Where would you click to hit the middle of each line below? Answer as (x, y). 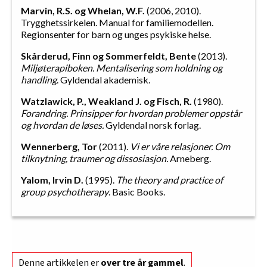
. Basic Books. (137, 192)
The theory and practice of (170, 180)
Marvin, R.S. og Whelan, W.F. (83, 11)
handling (39, 80)
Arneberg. (190, 159)
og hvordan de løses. (62, 125)
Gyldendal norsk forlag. (152, 125)
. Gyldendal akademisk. (103, 80)
